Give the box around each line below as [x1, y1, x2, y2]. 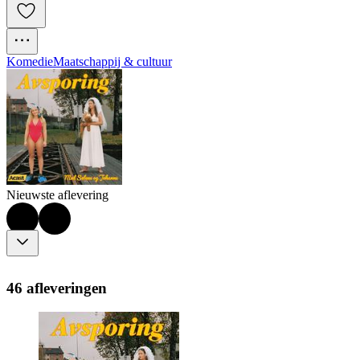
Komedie [6, 55, 53, 69]
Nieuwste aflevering [6, 188, 108, 202]
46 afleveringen [6, 279, 107, 297]
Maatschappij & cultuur [53, 55, 172, 69]
